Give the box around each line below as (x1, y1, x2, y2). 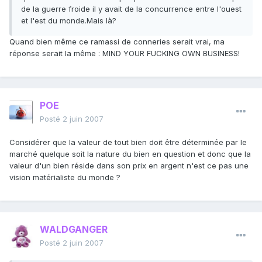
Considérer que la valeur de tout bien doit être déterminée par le (9, 137, 247, 147)
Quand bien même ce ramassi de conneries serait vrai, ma (9, 37, 225, 47)
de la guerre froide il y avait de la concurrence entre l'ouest (21, 4, 242, 14)
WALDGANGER (40, 223, 108, 236)
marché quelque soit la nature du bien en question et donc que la (9, 149, 251, 159)
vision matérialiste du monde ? (9, 173, 120, 182)
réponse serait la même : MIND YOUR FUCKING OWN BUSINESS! (9, 49, 240, 58)
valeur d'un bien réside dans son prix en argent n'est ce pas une (9, 161, 249, 171)
